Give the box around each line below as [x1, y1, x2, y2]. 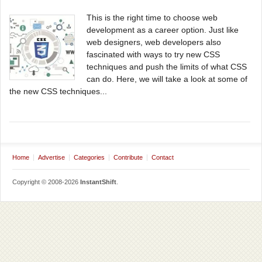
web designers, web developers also [87, 37, 221, 47]
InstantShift [80, 178, 116, 185]
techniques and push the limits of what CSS [87, 62, 247, 71]
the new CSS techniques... [9, 87, 107, 96]
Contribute [113, 154, 143, 161]
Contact [151, 154, 174, 161]
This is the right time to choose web [87, 13, 218, 22]
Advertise [38, 154, 65, 161]
